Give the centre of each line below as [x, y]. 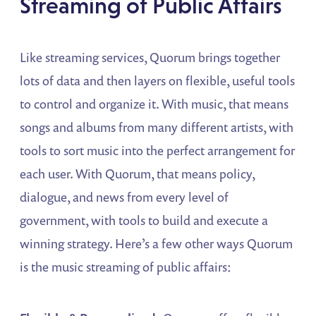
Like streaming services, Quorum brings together [150, 57]
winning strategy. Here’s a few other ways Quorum [157, 243]
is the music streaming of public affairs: [126, 266]
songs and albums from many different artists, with [157, 127]
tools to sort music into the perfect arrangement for [158, 150]
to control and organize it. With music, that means [154, 103]
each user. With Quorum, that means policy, [138, 173]
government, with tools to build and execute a [144, 220]
